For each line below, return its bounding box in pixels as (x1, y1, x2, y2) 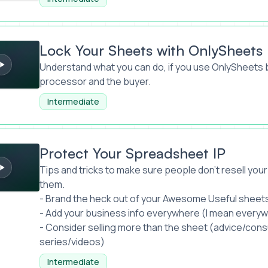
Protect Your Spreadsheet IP (39, 144, 226, 162)
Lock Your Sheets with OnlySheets (39, 41, 263, 59)
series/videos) (39, 235, 105, 248)
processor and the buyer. (39, 75, 151, 88)
